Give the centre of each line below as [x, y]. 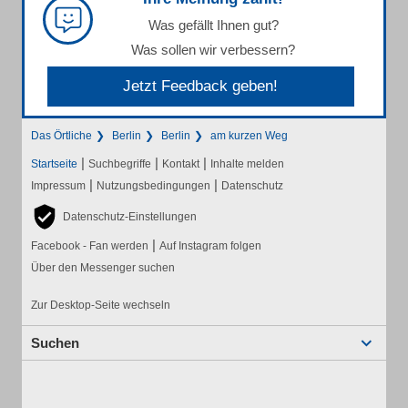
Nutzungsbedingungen [153, 186]
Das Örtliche [61, 136]
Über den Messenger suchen [103, 268]
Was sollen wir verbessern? [213, 50]
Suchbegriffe [120, 164]
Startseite [54, 164]
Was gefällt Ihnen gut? [213, 25]
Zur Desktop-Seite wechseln [101, 305]
